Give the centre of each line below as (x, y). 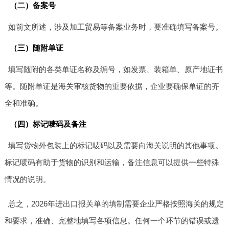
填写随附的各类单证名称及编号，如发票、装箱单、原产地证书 (116, 69)
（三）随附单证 (36, 48)
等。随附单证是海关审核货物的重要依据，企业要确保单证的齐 (112, 86)
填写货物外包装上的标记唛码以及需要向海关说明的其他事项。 (116, 145)
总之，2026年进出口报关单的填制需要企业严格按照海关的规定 (116, 203)
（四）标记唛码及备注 (48, 124)
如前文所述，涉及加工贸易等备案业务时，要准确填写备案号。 (116, 27)
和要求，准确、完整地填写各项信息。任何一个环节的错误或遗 (112, 220)
